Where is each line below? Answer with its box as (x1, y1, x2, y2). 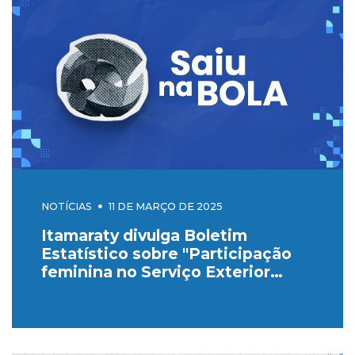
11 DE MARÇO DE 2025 (108, 200, 223, 212)
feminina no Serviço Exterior (40, 261, 270, 281)
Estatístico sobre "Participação (40, 243, 292, 263)
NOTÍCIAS (40, 200, 92, 212)
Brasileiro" (40, 280, 124, 300)
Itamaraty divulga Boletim (40, 225, 247, 245)
